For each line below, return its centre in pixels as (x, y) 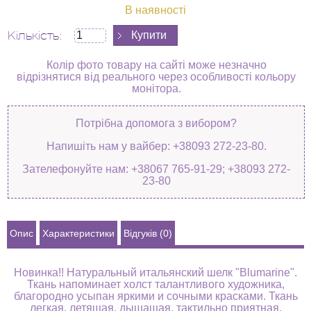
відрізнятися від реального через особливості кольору (156, 77)
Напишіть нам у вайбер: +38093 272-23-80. (156, 146)
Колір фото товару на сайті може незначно (156, 65)
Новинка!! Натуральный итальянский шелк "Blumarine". (155, 272)
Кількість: (37, 35)
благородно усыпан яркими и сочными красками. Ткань (155, 296)
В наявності (155, 9)
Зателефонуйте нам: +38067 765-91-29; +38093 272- (156, 169)
